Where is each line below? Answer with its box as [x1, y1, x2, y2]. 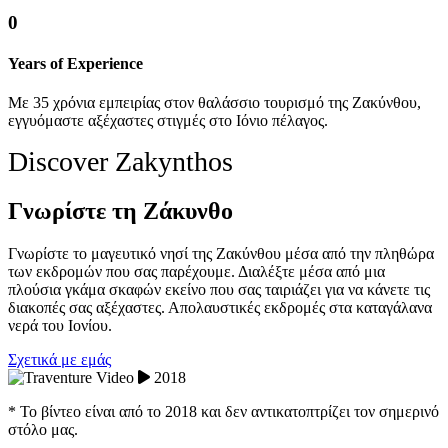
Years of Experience [8, 55, 143, 73]
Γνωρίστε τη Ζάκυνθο [8, 198, 233, 225]
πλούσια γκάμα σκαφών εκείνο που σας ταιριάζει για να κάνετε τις [8, 281, 430, 299]
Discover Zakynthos [8, 146, 233, 178]
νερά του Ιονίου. [8, 317, 112, 335]
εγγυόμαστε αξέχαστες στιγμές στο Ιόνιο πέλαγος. [8, 112, 328, 130]
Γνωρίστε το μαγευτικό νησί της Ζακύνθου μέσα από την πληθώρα [8, 245, 434, 263]
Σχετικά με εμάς [8, 351, 111, 369]
